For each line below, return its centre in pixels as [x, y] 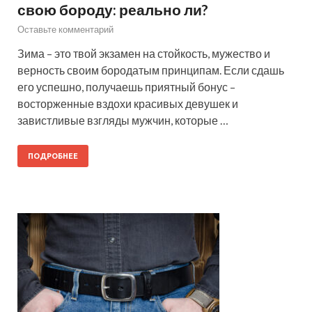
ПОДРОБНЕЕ [53, 156]
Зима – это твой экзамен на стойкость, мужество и [144, 53]
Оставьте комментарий [65, 29]
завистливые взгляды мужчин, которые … [123, 120]
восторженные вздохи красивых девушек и [128, 103]
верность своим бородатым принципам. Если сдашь [151, 70]
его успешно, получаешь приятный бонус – [126, 86]
